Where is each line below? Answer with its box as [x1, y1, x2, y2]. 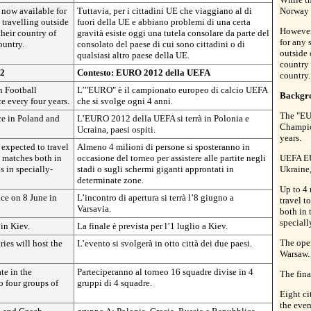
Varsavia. [77, 203, 111, 214]
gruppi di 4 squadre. [77, 277, 152, 288]
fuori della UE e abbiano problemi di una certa [77, 16, 251, 27]
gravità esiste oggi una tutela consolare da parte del [77, 27, 269, 38]
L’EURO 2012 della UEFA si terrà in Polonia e [77, 112, 249, 124]
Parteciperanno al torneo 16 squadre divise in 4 [77, 266, 253, 277]
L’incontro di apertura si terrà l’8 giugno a [77, 192, 234, 203]
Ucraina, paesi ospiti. [77, 124, 155, 135]
